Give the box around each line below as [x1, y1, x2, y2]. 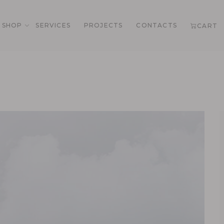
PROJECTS [83, 21, 123, 29]
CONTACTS [136, 21, 177, 29]
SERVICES [35, 21, 70, 29]
